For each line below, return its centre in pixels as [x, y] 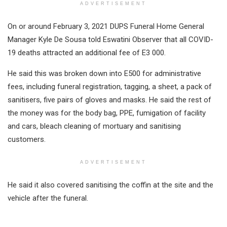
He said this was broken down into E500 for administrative [104, 73]
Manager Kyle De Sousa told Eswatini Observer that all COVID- [110, 39]
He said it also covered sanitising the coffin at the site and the [110, 185]
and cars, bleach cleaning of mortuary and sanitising [94, 126]
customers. [27, 139]
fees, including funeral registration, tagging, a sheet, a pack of [110, 86]
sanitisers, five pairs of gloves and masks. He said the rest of [109, 100]
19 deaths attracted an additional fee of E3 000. [87, 52]
